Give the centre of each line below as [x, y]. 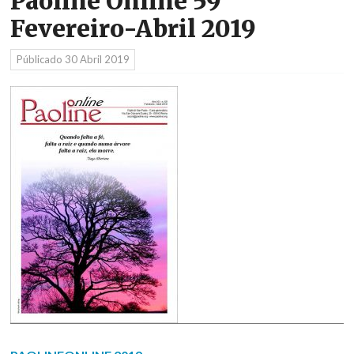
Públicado [40, 60]
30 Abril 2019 [97, 60]
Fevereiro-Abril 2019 [133, 28]
